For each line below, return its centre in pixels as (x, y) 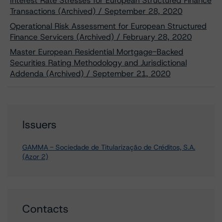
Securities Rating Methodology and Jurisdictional (98, 63)
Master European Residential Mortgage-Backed (97, 52)
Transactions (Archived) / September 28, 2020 (96, 11)
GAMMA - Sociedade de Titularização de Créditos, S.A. (109, 147)
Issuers (39, 125)
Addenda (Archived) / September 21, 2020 (90, 74)
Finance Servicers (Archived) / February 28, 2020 (101, 37)
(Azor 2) (35, 157)
